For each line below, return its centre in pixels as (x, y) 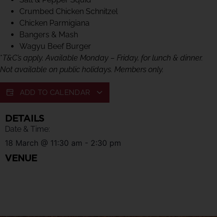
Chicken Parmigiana (54, 23)
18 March (22, 143)
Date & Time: (27, 129)
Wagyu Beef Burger (55, 46)
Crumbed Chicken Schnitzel (69, 11)
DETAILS (24, 118)
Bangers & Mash (49, 35)
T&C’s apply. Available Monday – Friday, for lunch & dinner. (103, 58)
